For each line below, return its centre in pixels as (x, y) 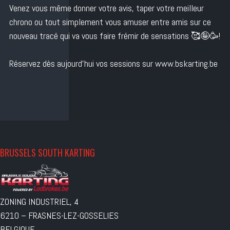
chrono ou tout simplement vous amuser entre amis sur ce (110, 22)
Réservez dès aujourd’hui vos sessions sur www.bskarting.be (113, 63)
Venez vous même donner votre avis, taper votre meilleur (107, 8)
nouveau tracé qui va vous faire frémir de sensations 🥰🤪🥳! (115, 35)
